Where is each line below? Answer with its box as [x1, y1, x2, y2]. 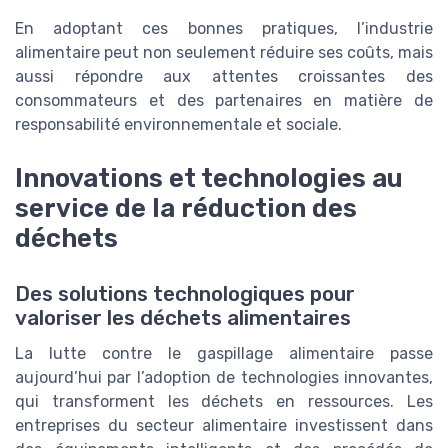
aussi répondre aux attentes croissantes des [15, 66, 433, 86]
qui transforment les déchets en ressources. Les [15, 391, 433, 411]
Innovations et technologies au [15, 162, 403, 193]
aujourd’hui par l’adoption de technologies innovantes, [15, 367, 433, 387]
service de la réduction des [15, 192, 357, 223]
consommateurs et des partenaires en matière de [15, 90, 433, 110]
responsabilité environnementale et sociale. [15, 114, 342, 134]
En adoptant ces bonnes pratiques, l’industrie [15, 18, 433, 38]
